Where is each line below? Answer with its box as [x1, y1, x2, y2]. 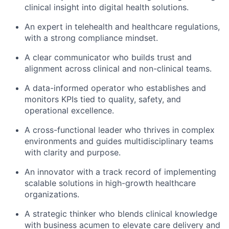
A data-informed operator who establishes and [25, 83, 206, 94]
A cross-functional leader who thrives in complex [25, 125, 215, 135]
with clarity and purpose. [25, 147, 121, 158]
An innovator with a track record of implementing [25, 167, 216, 177]
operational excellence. [25, 105, 114, 116]
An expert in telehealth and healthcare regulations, [25, 21, 220, 32]
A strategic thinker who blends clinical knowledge [25, 209, 217, 219]
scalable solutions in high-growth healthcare [25, 178, 196, 189]
